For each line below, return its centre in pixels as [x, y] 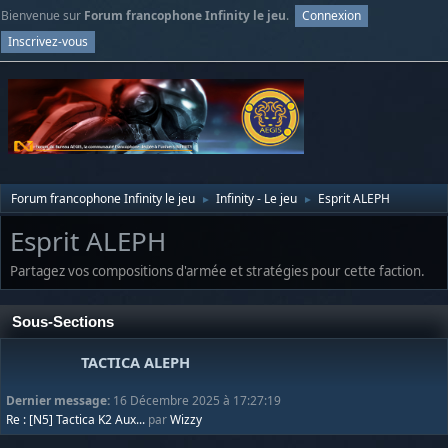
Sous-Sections [63, 321]
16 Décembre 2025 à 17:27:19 [197, 400]
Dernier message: [59, 400]
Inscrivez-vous [48, 41]
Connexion [331, 15]
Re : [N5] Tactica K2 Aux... [75, 419]
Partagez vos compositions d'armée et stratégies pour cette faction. [217, 270]
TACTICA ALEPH [135, 361]
